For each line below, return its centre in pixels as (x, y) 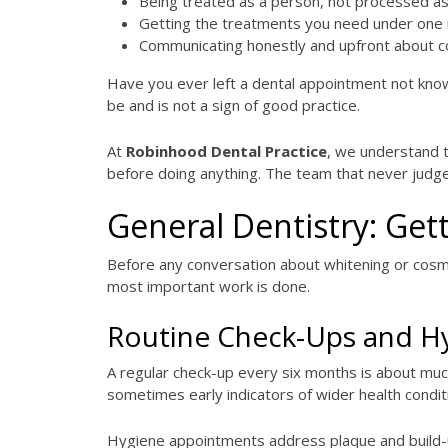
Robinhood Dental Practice (226, 150)
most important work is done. (208, 285)
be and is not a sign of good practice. (233, 104)
